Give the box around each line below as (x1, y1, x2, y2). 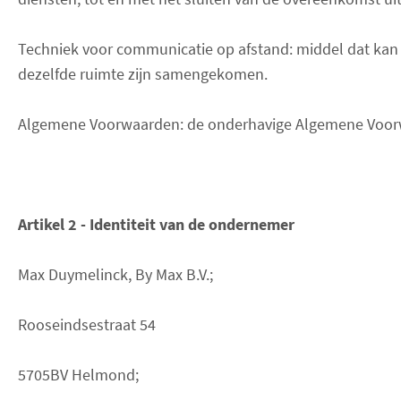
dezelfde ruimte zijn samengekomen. (18, 63, 268, 84)
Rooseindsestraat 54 (18, 313, 156, 335)
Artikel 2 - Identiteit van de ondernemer (18, 213, 294, 235)
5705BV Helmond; (18, 363, 139, 385)
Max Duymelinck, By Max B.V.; (18, 263, 213, 285)
